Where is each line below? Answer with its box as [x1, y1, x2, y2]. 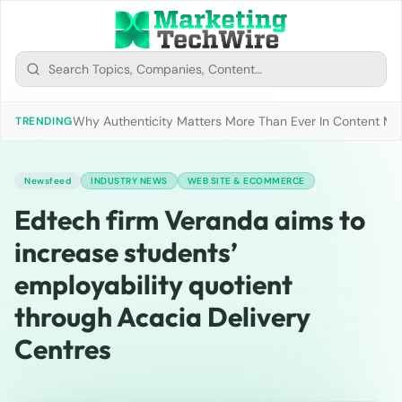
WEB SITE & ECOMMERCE [187, 175, 305, 187]
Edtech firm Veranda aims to [14, 203, 365, 237]
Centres [14, 332, 111, 366]
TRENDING [15, 114, 73, 128]
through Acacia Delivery [14, 300, 310, 334]
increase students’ [14, 235, 238, 269]
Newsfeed [24, 175, 71, 187]
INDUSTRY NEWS [91, 175, 168, 187]
